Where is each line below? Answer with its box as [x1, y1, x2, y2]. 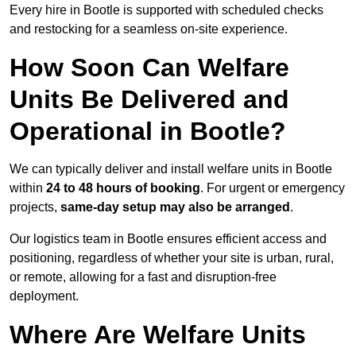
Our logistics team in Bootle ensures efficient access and [10, 232, 327, 246]
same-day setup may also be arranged [60, 200, 290, 215]
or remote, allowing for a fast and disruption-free [10, 270, 277, 284]
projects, [10, 200, 60, 215]
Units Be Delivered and [10, 85, 289, 114]
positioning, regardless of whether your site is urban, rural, [10, 251, 334, 265]
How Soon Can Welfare [10, 53, 289, 83]
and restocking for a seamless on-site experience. [10, 22, 288, 37]
